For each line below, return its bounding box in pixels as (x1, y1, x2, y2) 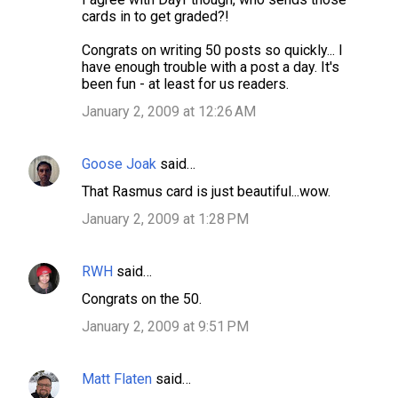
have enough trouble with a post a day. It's (82, 59, 339, 76)
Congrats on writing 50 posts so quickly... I (82, 42, 343, 59)
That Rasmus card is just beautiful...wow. (82, 183, 330, 200)
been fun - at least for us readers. (82, 76, 289, 92)
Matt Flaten (82, 370, 152, 387)
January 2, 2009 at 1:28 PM (82, 211, 249, 227)
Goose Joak (82, 155, 156, 172)
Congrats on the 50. (82, 291, 202, 307)
